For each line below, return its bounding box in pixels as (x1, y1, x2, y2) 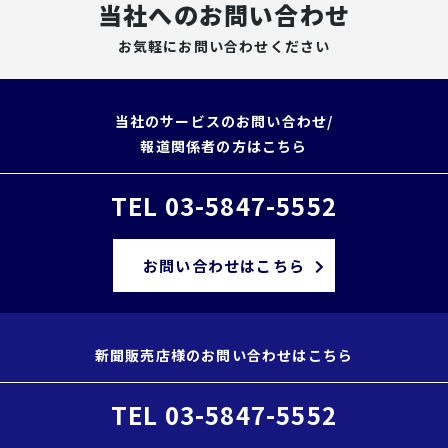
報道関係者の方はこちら (140, 136, 308, 156)
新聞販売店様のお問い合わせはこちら (94, 345, 354, 365)
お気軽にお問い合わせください (117, 36, 331, 56)
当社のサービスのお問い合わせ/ (114, 111, 334, 131)
